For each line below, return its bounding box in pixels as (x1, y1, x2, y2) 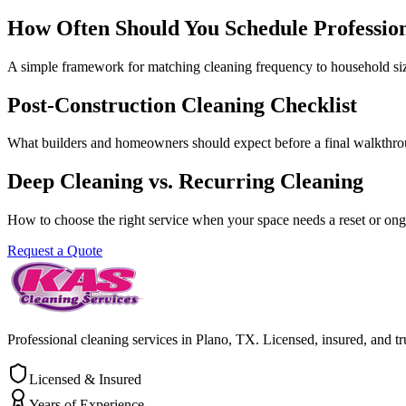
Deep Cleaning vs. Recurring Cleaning (7, 169, 363, 194)
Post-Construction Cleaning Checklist (7, 92, 357, 117)
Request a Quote (7, 243, 102, 259)
